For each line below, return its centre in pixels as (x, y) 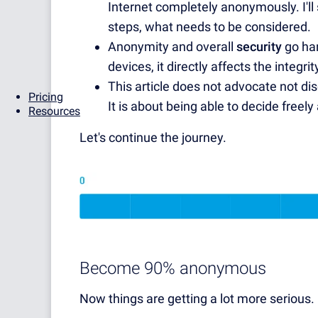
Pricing (46, 97)
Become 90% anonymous (173, 269)
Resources (54, 111)
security (259, 47)
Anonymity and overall (172, 47)
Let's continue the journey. (153, 138)
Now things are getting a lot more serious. (197, 299)
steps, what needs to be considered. (209, 27)
